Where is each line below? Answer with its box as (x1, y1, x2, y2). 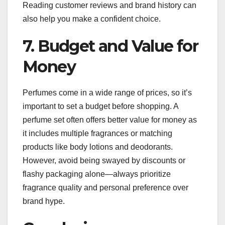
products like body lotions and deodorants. (23, 142, 173, 151)
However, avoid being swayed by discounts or (23, 156, 185, 165)
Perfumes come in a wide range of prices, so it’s (23, 88, 192, 97)
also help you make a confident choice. (23, 14, 161, 23)
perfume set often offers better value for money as (23, 115, 197, 124)
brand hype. (23, 196, 65, 205)
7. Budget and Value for (23, 36, 198, 56)
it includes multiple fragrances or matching (23, 129, 172, 138)
